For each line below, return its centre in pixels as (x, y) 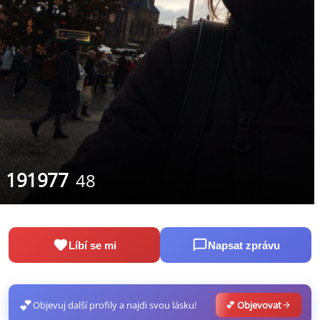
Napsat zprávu (244, 245)
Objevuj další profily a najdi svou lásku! (115, 305)
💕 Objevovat (254, 305)
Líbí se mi (92, 245)
